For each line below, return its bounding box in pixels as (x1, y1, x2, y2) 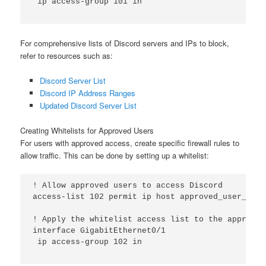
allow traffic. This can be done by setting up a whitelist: (20, 149, 210, 161)
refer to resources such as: (20, 49, 113, 61)
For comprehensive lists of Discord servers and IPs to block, (20, 37, 230, 49)
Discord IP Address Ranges (39, 87, 135, 99)
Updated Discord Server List (39, 99, 137, 111)
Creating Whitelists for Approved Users (20, 124, 154, 136)
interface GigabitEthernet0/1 (33, 226, 166, 235)
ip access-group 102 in (33, 237, 142, 246)
